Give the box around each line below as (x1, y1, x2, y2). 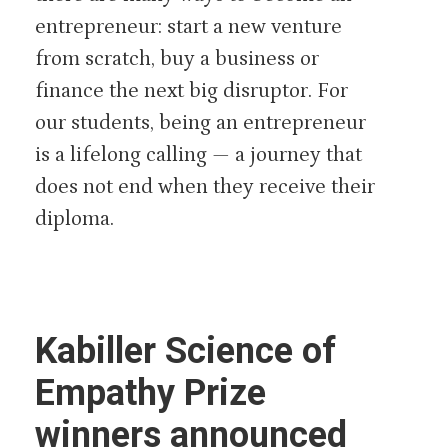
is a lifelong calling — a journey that (35, 142, 362, 167)
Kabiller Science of (35, 329, 336, 372)
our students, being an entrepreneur (35, 110, 366, 135)
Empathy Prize (35, 371, 266, 414)
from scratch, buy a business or (35, 46, 319, 71)
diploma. (35, 206, 114, 231)
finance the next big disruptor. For (35, 78, 348, 103)
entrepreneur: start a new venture (35, 14, 342, 39)
